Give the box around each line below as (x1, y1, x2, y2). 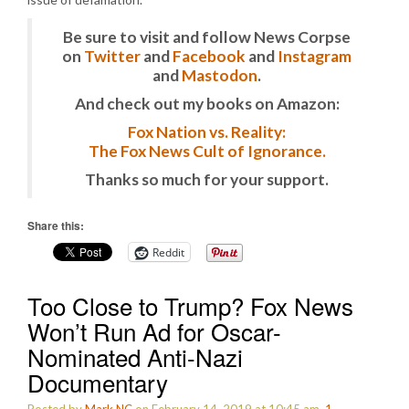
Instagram (278, 47, 351, 66)
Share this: (27, 217, 84, 234)
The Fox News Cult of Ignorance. (88, 142, 326, 161)
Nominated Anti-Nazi (27, 340, 243, 373)
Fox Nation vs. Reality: (128, 122, 286, 142)
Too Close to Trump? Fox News (27, 288, 353, 322)
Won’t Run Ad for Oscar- (27, 314, 281, 348)
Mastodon (182, 66, 257, 85)
